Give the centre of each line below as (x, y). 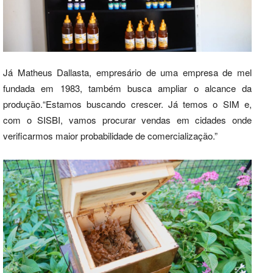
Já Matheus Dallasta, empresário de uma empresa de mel (127, 72)
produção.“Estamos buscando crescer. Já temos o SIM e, (127, 104)
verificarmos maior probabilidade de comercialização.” (110, 135)
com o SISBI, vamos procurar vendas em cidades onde (127, 119)
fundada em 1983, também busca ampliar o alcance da (127, 88)
